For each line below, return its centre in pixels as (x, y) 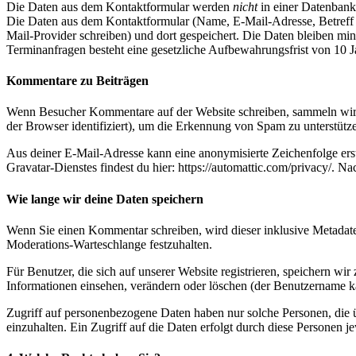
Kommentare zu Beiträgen (77, 81)
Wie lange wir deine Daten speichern (105, 199)
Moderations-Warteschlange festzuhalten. (109, 244)
